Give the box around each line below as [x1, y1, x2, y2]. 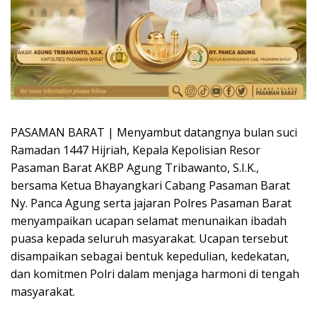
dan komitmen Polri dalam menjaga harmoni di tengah [11, 265, 299, 282]
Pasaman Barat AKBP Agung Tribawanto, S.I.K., [11, 159, 259, 175]
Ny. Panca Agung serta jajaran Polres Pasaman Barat [11, 195, 292, 211]
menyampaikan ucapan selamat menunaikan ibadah [11, 212, 287, 229]
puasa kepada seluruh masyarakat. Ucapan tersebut [11, 230, 288, 246]
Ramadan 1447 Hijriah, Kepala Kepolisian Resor [11, 142, 260, 158]
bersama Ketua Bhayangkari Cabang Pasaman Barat [11, 177, 290, 193]
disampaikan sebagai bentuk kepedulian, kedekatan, [11, 248, 289, 264]
